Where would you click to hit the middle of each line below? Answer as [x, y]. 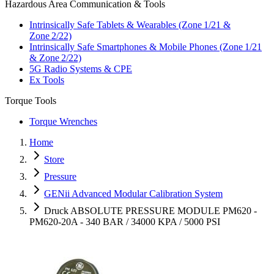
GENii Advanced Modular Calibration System [133, 194]
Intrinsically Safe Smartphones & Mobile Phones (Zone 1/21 [146, 47]
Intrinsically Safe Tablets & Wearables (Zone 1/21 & [130, 25]
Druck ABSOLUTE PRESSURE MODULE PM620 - [150, 211]
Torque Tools [31, 101]
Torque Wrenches [63, 122]
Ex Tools [47, 80]
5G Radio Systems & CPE [81, 69]
